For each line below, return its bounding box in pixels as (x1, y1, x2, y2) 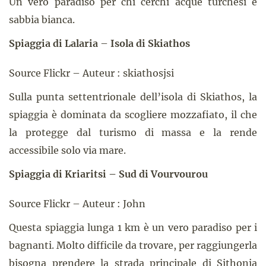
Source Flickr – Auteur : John (9, 198, 145, 210)
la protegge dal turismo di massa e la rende (9, 126, 257, 138)
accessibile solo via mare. (9, 144, 126, 156)
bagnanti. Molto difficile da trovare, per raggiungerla (9, 239, 257, 251)
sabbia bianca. (9, 14, 75, 26)
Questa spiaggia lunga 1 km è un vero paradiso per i (9, 221, 257, 233)
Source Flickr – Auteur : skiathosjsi (9, 67, 174, 79)
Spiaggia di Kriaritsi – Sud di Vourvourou (9, 168, 208, 180)
